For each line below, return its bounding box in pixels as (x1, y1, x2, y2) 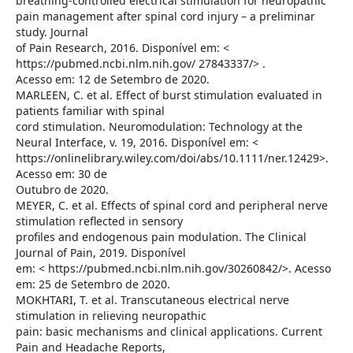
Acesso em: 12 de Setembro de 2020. (15, 72, 210, 87)
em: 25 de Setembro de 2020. (15, 277, 170, 292)
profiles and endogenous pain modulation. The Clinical (15, 229, 307, 245)
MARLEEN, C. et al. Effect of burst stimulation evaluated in (15, 87, 322, 103)
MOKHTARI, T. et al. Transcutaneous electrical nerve (15, 292, 289, 308)
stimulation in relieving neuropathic (15, 308, 206, 324)
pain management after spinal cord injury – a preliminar (15, 9, 315, 24)
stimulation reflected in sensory (15, 214, 183, 229)
